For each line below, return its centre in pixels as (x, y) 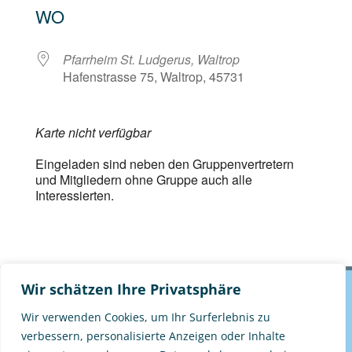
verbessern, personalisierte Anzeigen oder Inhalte (153, 336)
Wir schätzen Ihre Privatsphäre (131, 289)
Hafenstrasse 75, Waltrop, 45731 (153, 76)
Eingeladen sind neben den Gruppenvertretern (164, 163)
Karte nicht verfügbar (93, 132)
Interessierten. (74, 195)
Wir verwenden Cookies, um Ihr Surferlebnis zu (146, 317)
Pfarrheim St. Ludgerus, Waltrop (151, 59)
